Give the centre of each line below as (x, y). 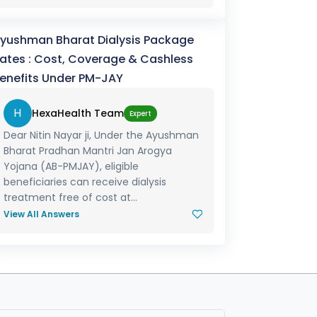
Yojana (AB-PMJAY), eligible (71, 166)
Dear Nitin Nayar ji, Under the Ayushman (101, 135)
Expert (140, 113)
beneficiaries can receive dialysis (85, 182)
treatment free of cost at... (70, 197)
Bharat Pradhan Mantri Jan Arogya (87, 151)
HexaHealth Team (77, 113)
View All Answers (41, 214)
